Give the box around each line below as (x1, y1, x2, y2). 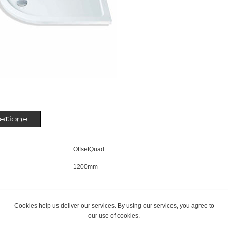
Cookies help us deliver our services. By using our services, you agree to (14, 202, 214, 209)
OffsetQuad (73, 146, 104, 153)
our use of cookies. (88, 212, 140, 219)
